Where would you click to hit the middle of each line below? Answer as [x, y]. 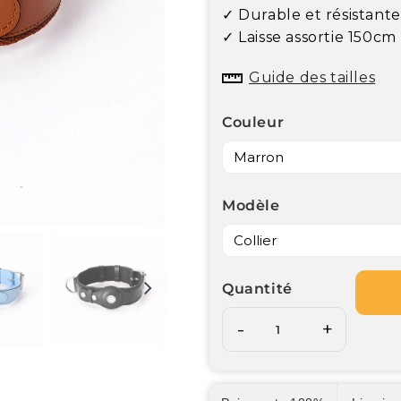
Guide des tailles [312, 77]
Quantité [257, 288]
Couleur [253, 122]
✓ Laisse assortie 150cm [309, 37]
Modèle [251, 205]
